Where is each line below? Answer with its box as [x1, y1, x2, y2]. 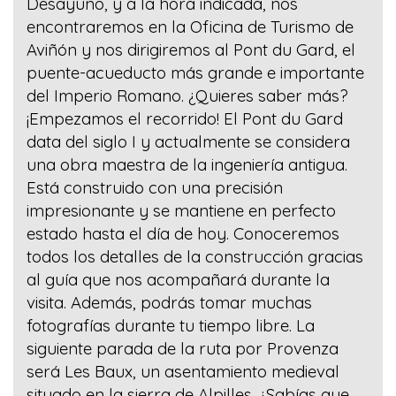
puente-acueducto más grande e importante [27, 62, 364, 84]
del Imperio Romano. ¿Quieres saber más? [27, 85, 348, 107]
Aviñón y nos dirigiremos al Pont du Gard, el [27, 39, 355, 61]
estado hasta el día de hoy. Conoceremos [27, 223, 339, 245]
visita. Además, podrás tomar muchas [27, 292, 312, 314]
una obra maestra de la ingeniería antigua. [27, 154, 347, 176]
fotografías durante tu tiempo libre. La [27, 315, 315, 337]
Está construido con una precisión [27, 177, 283, 199]
